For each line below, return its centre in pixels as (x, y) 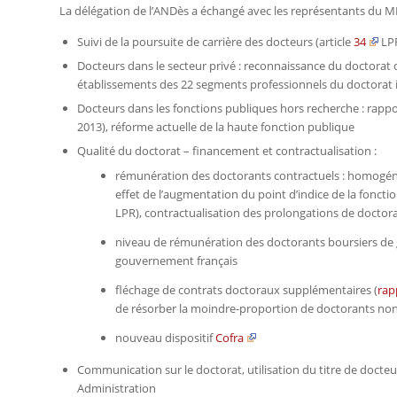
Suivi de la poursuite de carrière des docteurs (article (215, 41)
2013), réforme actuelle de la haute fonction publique (216, 126)
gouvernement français (176, 260)
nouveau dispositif (165, 337)
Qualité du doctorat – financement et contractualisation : (228, 150)
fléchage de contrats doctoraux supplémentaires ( (246, 289)
